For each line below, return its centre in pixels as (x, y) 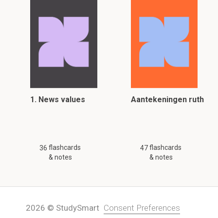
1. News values (58, 100)
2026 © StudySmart (63, 208)
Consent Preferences (142, 208)
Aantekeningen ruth (167, 100)
